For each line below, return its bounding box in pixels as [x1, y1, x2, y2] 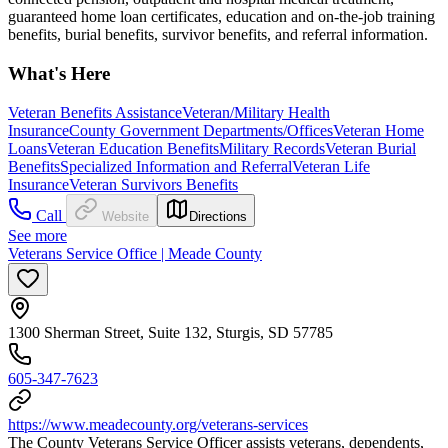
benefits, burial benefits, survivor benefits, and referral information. [8, 26, 428, 44]
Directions [189, 208, 247, 224]
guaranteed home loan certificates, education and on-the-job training [8, 8, 435, 26]
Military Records [219, 139, 325, 157]
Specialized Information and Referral [60, 157, 292, 175]
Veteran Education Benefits [47, 139, 219, 157]
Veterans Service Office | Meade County [8, 244, 262, 262]
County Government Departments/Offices [69, 121, 333, 139]
